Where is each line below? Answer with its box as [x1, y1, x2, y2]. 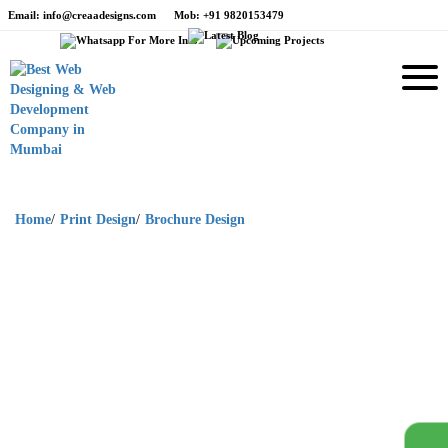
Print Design [60, 212, 136, 227]
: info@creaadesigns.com [36, 9, 156, 21]
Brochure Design [145, 212, 245, 227]
